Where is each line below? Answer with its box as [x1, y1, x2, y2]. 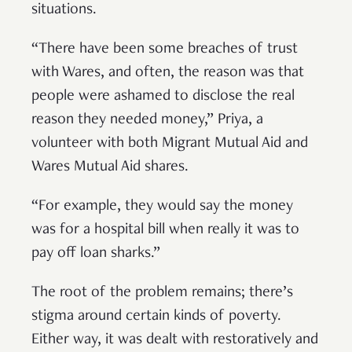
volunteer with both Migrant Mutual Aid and [31, 135, 308, 152]
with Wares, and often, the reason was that [31, 64, 304, 81]
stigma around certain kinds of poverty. [31, 308, 281, 324]
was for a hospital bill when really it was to [31, 222, 299, 238]
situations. [31, 2, 101, 18]
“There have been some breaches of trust [31, 41, 298, 57]
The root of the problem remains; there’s [31, 284, 293, 301]
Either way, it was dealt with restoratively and [31, 332, 318, 348]
